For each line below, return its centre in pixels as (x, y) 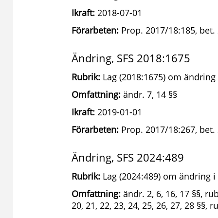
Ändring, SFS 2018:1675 (131, 58)
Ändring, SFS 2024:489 (128, 157)
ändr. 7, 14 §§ (149, 94)
